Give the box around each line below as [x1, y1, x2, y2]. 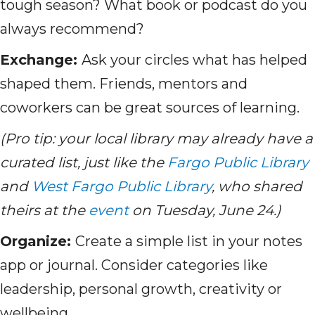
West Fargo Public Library [32, 178, 212, 195]
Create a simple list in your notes [75, 233, 302, 250]
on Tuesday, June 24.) [129, 202, 281, 219]
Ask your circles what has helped [82, 51, 307, 69]
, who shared [212, 178, 302, 195]
